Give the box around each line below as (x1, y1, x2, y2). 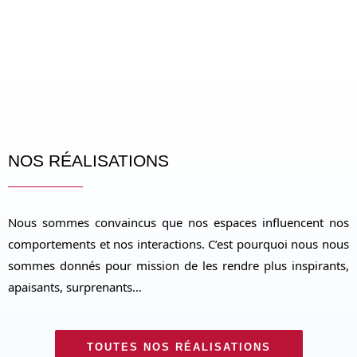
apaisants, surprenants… (8, 278, 142, 295)
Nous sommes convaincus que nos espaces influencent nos (8, 214, 349, 230)
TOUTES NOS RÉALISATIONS (86, 340, 271, 353)
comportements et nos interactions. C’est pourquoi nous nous (8, 235, 349, 252)
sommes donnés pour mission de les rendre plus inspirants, (8, 257, 349, 273)
